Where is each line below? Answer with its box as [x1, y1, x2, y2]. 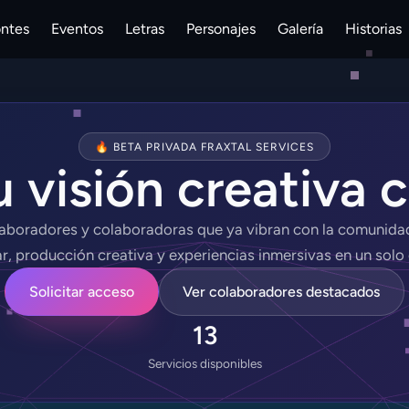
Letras [125, 20, 164, 37]
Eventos [51, 20, 103, 37]
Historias [345, 20, 402, 37]
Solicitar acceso [28, 282, 134, 300]
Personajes [186, 20, 256, 37]
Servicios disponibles [147, 356, 262, 372]
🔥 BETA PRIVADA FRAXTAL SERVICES [95, 140, 314, 153]
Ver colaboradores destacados [183, 282, 381, 300]
